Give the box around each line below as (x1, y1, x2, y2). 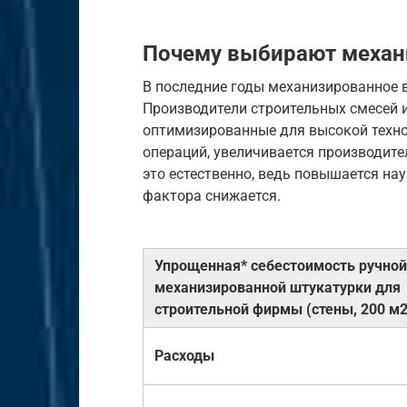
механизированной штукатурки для (154, 278, 401, 296)
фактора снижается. (143, 186, 281, 204)
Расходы (154, 346, 214, 364)
